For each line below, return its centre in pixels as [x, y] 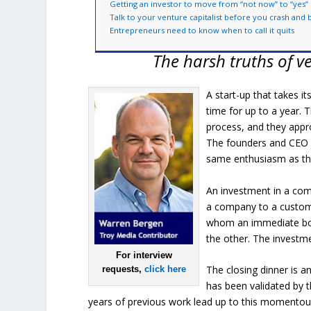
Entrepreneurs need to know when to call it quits [202, 30]
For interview [144, 255]
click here [165, 269]
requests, [123, 269]
